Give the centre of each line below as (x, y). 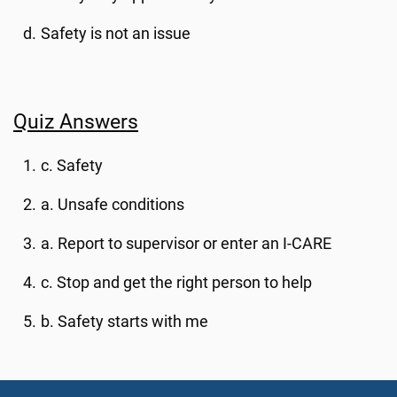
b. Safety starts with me (125, 322)
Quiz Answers (76, 121)
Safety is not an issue (116, 34)
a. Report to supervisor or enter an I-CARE (187, 244)
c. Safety (72, 166)
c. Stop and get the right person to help (177, 283)
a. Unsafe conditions (113, 205)
